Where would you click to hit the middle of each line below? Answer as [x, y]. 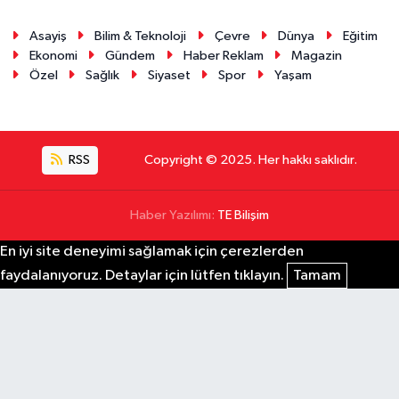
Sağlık [103, 75]
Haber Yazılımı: [174, 215]
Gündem [130, 55]
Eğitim [360, 36]
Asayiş [48, 36]
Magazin [317, 55]
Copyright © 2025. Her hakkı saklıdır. [250, 159]
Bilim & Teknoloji [141, 36]
